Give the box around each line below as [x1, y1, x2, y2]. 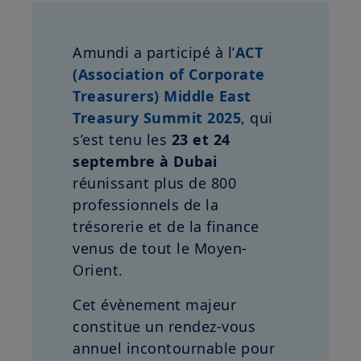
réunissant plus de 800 [73, 173, 236, 193]
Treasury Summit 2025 [73, 108, 241, 127]
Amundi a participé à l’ [73, 43, 235, 62]
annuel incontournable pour [73, 338, 275, 358]
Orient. [73, 260, 127, 280]
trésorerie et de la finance [73, 217, 259, 236]
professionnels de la [73, 195, 218, 214]
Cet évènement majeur [73, 295, 236, 314]
